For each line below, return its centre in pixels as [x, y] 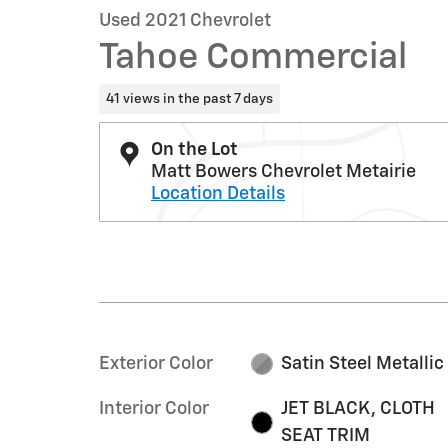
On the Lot [194, 149]
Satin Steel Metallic [363, 363]
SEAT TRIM [326, 435]
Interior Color [154, 408]
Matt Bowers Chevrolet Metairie [283, 171]
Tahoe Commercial [253, 58]
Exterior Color [156, 363]
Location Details [218, 193]
